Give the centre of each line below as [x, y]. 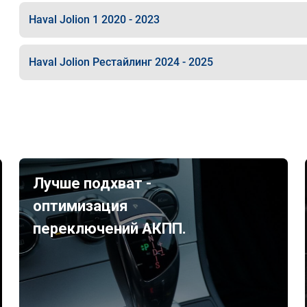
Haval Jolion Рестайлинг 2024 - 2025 [121, 62]
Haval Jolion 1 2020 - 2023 [94, 20]
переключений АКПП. [110, 229]
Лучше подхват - [93, 183]
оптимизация [81, 206]
